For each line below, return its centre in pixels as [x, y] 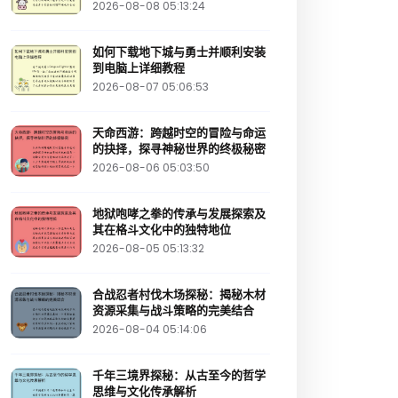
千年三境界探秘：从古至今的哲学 [179, 376]
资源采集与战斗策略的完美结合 [173, 311]
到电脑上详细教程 [139, 68]
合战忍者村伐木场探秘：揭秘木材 [179, 295]
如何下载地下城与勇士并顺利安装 [179, 52]
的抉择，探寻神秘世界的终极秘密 [179, 149]
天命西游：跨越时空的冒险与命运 [179, 133]
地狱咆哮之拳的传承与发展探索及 [179, 214]
